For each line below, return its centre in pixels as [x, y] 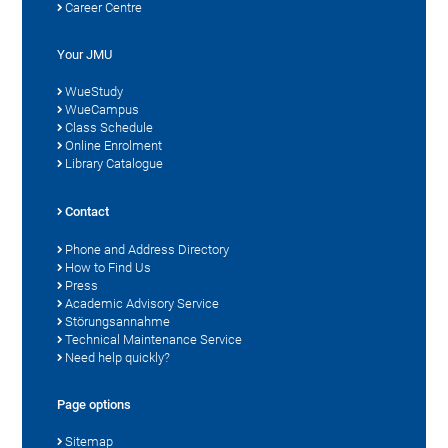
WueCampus [102, 110]
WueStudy [94, 92]
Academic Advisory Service [142, 304]
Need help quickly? [118, 358]
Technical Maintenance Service [154, 340]
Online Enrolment [114, 146]
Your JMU [85, 55]
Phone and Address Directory [147, 250]
